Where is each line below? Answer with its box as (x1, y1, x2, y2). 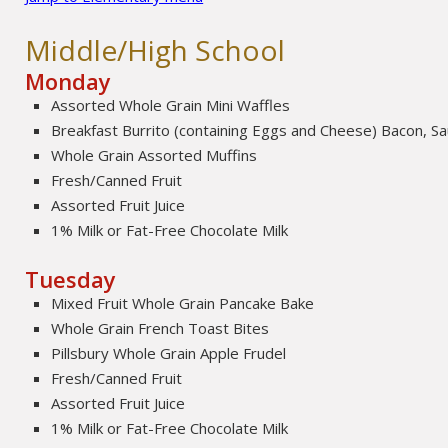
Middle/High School (25, 30, 286, 69)
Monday (25, 65, 112, 96)
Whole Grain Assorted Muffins (51, 144, 258, 165)
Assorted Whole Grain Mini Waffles (51, 94, 291, 115)
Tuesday (25, 263, 117, 294)
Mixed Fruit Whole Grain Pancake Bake (51, 292, 315, 313)
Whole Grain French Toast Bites (51, 317, 270, 338)
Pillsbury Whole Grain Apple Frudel (51, 342, 287, 363)
